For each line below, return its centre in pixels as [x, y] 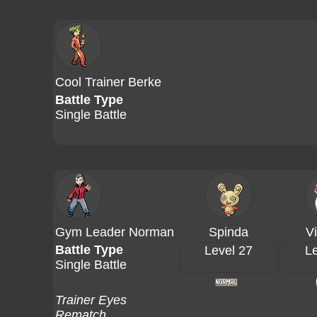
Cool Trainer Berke [108, 82]
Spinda [229, 232]
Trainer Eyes [91, 300]
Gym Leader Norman [115, 232]
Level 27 [229, 250]
